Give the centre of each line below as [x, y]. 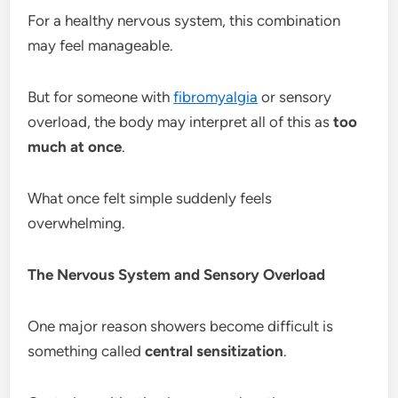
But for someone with [101, 96]
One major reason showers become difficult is [181, 326]
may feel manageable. [101, 45]
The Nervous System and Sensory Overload [177, 274]
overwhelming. [77, 223]
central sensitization [215, 350]
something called [87, 350]
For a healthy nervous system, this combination [184, 20]
